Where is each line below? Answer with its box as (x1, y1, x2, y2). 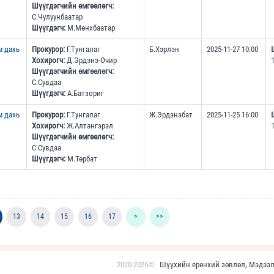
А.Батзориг (65, 89, 104, 98)
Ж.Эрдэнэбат (149, 110, 193, 120)
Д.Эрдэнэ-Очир (64, 56, 117, 65)
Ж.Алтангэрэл (64, 121, 113, 131)
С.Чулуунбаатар (31, 12, 83, 22)
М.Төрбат (65, 154, 97, 164)
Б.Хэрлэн (149, 45, 179, 54)
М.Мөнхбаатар (65, 23, 115, 33)
